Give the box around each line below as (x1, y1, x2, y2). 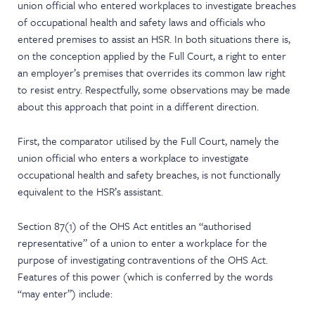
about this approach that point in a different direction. (18, 98, 259, 114)
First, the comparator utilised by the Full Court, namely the (18, 133, 280, 148)
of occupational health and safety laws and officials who (18, 14, 266, 30)
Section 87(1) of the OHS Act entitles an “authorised (18, 218, 252, 233)
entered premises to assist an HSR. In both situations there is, (18, 31, 291, 46)
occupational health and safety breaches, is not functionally (18, 167, 281, 182)
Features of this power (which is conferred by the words (18, 269, 274, 284)
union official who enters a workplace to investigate (18, 150, 250, 165)
